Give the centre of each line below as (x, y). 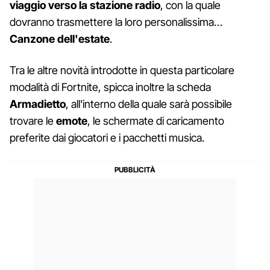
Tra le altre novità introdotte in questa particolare (122, 70)
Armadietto (38, 104)
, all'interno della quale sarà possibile (149, 104)
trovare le (33, 121)
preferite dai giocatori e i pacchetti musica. (107, 137)
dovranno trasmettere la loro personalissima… (116, 22)
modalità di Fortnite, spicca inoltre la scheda (110, 87)
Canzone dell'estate (60, 39)
